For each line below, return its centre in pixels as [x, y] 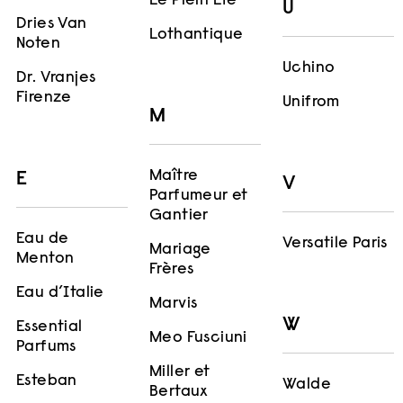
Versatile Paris [335, 244]
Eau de [43, 240]
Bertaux [179, 392]
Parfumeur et [199, 196]
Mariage [180, 250]
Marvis [174, 304]
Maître [174, 176]
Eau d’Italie [60, 294]
